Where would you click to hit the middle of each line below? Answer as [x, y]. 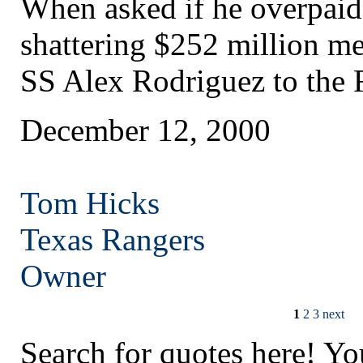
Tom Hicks [90, 203]
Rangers [153, 240]
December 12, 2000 [145, 130]
